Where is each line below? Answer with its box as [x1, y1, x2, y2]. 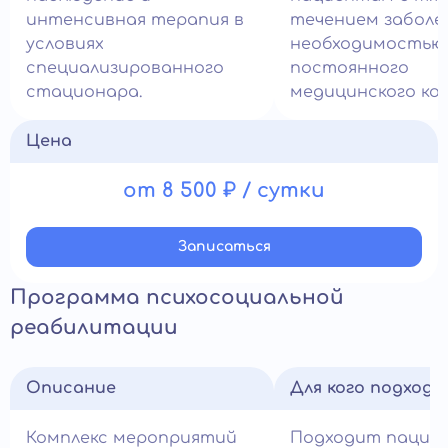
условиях [26, 35, 104, 53]
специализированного [26, 59, 224, 77]
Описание [26, 379, 116, 397]
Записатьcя [177, 239, 271, 254]
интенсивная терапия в [26, 11, 244, 29]
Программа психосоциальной [10, 286, 344, 309]
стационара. [26, 83, 142, 101]
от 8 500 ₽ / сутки [123, 179, 325, 202]
